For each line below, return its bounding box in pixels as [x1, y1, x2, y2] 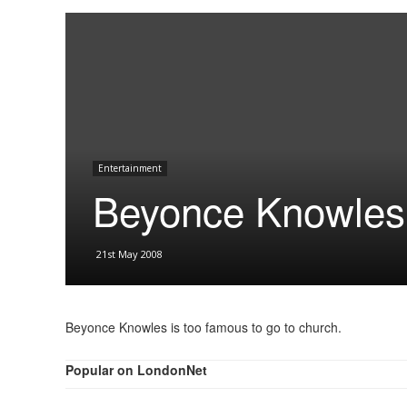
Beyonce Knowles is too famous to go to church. [65, 318, 342, 336]
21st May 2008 [96, 247, 163, 261]
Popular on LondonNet [65, 361, 207, 379]
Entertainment [98, 162, 162, 174]
